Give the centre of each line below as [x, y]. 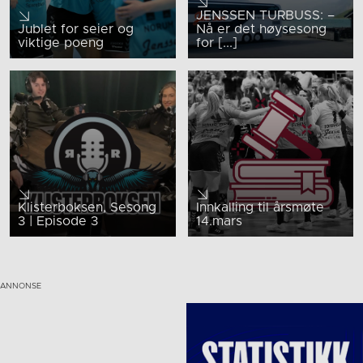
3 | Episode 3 [58, 221]
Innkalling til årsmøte [260, 207]
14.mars [219, 221]
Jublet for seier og [76, 30]
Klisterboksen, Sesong [87, 207]
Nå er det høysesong [261, 30]
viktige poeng [61, 43]
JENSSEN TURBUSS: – [265, 16]
